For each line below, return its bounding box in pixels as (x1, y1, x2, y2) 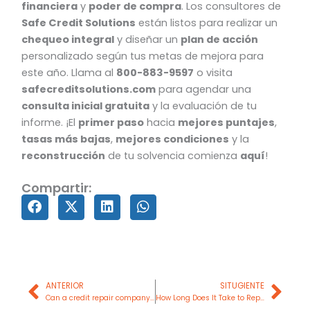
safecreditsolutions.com (21, 82, 156, 97)
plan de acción (181, 33, 259, 47)
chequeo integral (21, 33, 115, 47)
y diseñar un (114, 33, 181, 47)
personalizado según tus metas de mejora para (21, 49, 264, 64)
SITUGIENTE (219, 280, 264, 292)
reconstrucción (21, 149, 106, 163)
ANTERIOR (46, 280, 84, 292)
